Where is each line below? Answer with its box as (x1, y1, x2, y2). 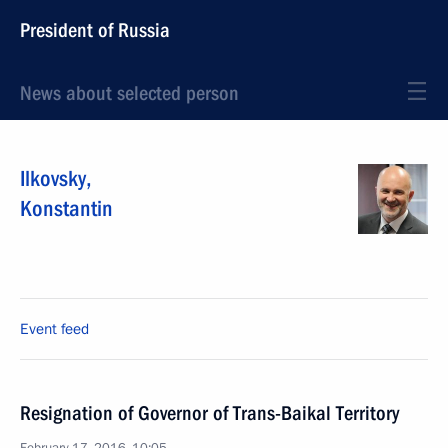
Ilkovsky (20, 166, 86, 191)
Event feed (20, 319, 89, 339)
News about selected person (20, 81, 239, 105)
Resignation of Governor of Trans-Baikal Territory (20, 401, 399, 425)
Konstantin (20, 196, 113, 221)
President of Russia (20, 18, 170, 42)
